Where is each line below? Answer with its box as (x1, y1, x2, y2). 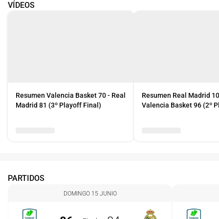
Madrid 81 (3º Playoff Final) (16, 101, 101, 109)
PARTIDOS (8, 174, 44, 183)
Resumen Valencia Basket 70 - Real (16, 91, 126, 99)
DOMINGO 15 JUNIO (63, 190, 117, 197)
